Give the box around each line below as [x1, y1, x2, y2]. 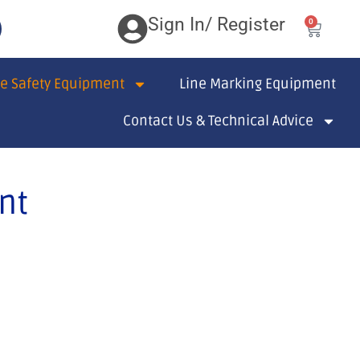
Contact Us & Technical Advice [123, 112, 314, 129]
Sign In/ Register [147, 14, 285, 35]
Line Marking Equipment [179, 76, 336, 92]
